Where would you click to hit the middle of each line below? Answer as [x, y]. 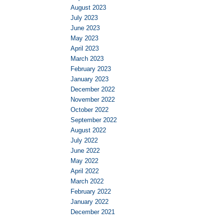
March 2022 [87, 182]
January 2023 [90, 79]
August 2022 [88, 130]
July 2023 [84, 18]
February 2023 [91, 69]
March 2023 [87, 59]
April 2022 [85, 171]
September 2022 [94, 120]
